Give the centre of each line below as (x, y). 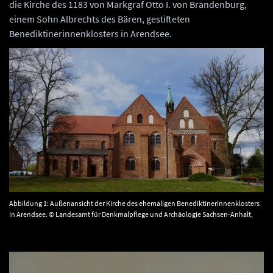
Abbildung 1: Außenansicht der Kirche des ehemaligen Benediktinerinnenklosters (134, 204)
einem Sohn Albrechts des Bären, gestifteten (100, 19)
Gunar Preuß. (30, 225)
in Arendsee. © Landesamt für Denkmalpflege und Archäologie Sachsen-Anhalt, (131, 214)
